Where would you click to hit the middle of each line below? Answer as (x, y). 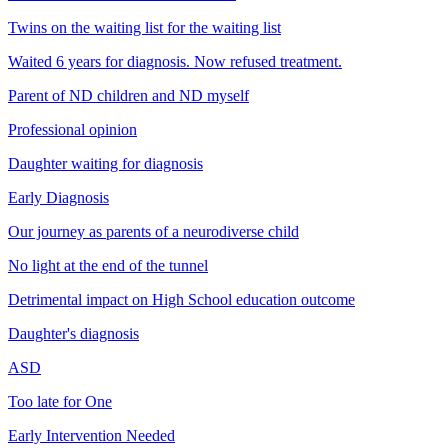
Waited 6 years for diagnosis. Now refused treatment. (175, 61)
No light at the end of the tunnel (108, 265)
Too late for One (60, 401)
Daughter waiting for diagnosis (105, 163)
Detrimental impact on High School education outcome (181, 299)
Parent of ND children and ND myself (128, 95)
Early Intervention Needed (91, 435)
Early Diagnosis (58, 197)
